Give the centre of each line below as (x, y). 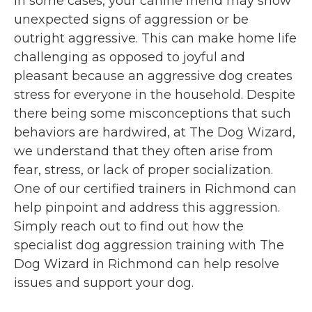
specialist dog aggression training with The (149, 245)
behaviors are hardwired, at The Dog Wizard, (155, 133)
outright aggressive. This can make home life (155, 39)
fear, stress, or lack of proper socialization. (143, 170)
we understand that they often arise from (143, 151)
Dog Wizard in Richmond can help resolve (147, 264)
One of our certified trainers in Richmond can (155, 189)
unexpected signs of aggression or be (131, 20)
